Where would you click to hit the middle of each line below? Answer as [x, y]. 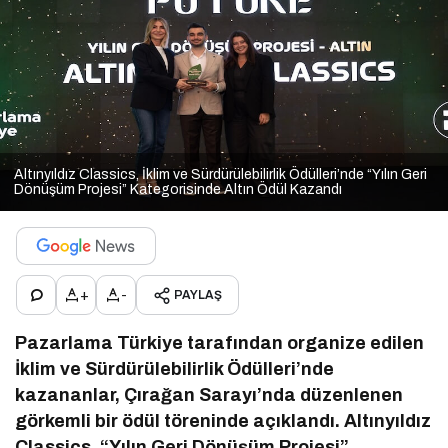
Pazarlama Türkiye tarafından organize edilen [220, 343]
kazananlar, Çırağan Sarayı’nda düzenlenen [209, 395]
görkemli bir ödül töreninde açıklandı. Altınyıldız [223, 421]
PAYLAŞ [198, 295]
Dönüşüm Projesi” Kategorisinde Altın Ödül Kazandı [178, 190]
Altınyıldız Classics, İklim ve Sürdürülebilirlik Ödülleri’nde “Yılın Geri [220, 175]
